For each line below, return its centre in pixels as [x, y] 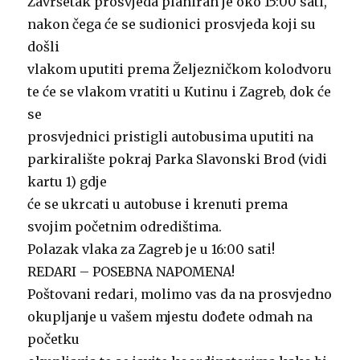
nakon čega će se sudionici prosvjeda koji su [172, 24]
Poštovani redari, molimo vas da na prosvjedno [180, 294]
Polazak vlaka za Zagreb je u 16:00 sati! [151, 249]
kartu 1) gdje [67, 181]
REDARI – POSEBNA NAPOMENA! [131, 271]
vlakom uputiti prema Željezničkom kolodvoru [180, 69]
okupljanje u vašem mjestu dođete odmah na [170, 316]
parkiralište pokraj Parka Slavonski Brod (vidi [178, 159]
